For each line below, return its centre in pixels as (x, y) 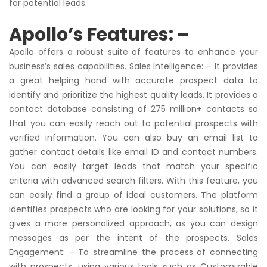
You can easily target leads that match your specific (133, 167)
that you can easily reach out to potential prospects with (133, 124)
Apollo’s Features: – (99, 35)
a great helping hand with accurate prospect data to (133, 81)
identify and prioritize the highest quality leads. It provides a (133, 95)
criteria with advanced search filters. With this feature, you (133, 181)
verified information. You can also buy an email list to (133, 138)
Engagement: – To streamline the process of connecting (133, 252)
